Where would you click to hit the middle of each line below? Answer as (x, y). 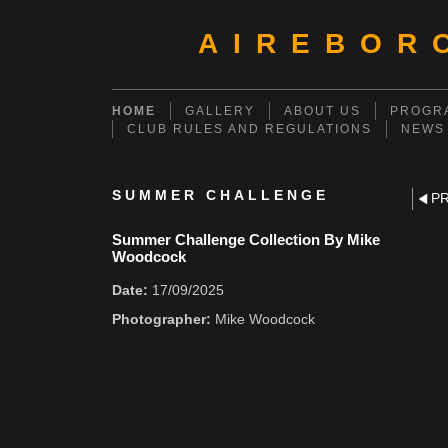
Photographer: (161, 319)
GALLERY (220, 111)
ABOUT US (322, 111)
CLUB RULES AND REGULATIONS (249, 129)
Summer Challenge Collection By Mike (246, 239)
